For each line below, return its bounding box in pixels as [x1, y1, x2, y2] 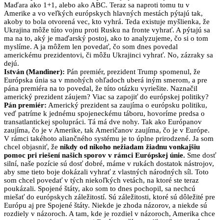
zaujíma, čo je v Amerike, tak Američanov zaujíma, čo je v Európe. [4, 126, 210, 135]
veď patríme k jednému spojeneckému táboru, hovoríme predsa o [4, 110, 205, 118]
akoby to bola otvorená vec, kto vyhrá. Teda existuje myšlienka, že [4, 18, 210, 26]
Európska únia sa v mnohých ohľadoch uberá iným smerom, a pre [4, 76, 207, 84]
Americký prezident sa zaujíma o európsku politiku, [47, 101, 207, 110]
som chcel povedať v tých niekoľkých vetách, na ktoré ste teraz [4, 176, 199, 185]
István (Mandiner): [4, 68, 65, 76]
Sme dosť [185, 151, 216, 160]
